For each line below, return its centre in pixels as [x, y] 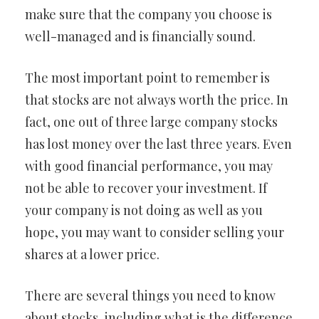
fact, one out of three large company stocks [151, 122]
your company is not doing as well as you [144, 210]
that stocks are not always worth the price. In [157, 100]
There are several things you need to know [150, 296]
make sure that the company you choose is [148, 14]
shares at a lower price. [92, 254]
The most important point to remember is [147, 78]
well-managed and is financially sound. [140, 36]
